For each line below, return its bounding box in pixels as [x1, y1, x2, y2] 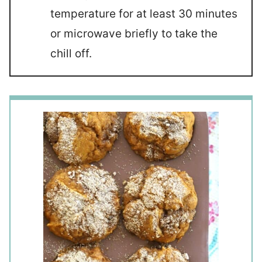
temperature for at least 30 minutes [50, 6, 237, 20]
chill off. [50, 46, 92, 60]
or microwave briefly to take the [50, 26, 218, 40]
